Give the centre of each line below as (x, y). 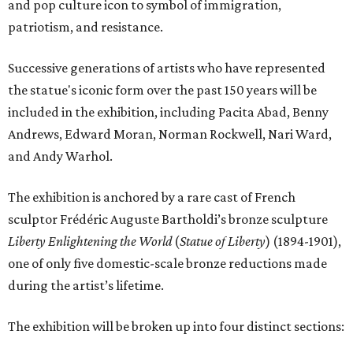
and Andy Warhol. (60, 156)
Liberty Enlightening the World (90, 242)
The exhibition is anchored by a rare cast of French (152, 197)
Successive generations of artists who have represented (167, 68)
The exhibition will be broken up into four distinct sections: (176, 327)
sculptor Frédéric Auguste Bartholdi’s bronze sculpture (168, 219)
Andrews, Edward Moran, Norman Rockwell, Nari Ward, (170, 134)
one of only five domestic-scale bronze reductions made (167, 264)
